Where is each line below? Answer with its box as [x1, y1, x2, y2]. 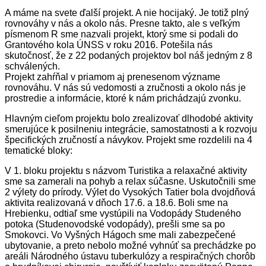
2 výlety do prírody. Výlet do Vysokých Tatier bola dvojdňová [5, 186, 255, 197]
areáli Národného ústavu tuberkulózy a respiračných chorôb [5, 251, 255, 261]
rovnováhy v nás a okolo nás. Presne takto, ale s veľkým [5, 18, 240, 28]
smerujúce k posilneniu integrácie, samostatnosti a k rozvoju [5, 123, 257, 134]
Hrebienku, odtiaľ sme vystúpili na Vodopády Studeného [5, 208, 241, 218]
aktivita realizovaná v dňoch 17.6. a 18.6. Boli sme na [5, 197, 228, 208]
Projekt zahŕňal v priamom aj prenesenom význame [5, 71, 220, 82]
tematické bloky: [5, 145, 72, 156]
